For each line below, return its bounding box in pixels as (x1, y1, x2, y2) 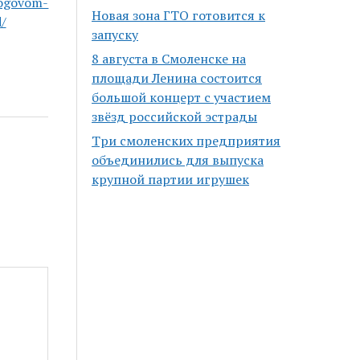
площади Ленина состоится (92, 69, 263, 88)
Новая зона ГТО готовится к (92, 6, 266, 25)
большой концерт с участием (92, 88, 272, 107)
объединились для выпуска (92, 151, 264, 170)
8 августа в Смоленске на (92, 50, 247, 68)
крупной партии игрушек (92, 170, 250, 189)
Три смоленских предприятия (92, 132, 281, 150)
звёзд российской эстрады (92, 108, 258, 126)
